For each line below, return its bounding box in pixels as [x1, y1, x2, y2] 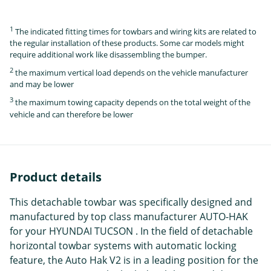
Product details [10, 168, 102, 185]
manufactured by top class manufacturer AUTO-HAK [10, 209, 248, 223]
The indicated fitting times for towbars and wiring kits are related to [13, 26, 256, 38]
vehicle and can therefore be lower [10, 108, 133, 120]
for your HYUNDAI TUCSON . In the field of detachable [10, 224, 253, 238]
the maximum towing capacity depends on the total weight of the [13, 97, 250, 108]
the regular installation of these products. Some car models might [10, 38, 244, 49]
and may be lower [10, 79, 74, 90]
